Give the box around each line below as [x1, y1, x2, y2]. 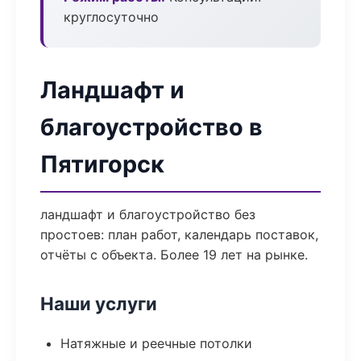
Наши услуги [40, 293, 157, 314]
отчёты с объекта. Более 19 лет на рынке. [40, 247, 308, 263]
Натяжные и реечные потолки [60, 335, 252, 351]
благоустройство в [40, 113, 263, 141]
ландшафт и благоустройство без [40, 206, 255, 222]
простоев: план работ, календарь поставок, [40, 226, 318, 243]
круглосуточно [64, 9, 159, 25]
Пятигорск [40, 150, 164, 178]
